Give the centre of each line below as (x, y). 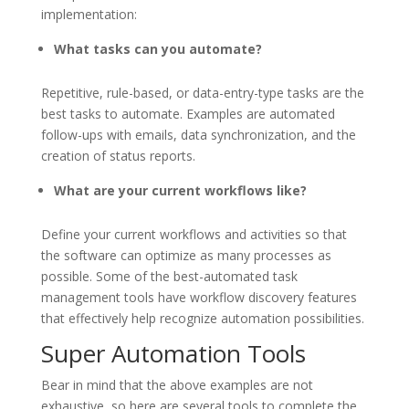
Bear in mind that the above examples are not (177, 384)
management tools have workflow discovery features (199, 297)
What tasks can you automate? (157, 48)
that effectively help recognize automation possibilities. (202, 318)
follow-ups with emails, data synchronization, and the (198, 134)
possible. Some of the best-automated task (169, 276)
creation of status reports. (118, 155)
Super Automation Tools (173, 353)
